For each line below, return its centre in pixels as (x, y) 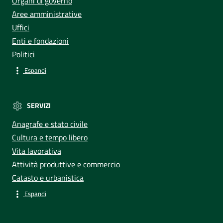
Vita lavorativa (37, 151)
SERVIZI (39, 105)
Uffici (21, 27)
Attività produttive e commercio (66, 164)
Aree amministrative (47, 14)
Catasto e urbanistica (48, 177)
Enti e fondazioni (40, 41)
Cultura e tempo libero (50, 137)
